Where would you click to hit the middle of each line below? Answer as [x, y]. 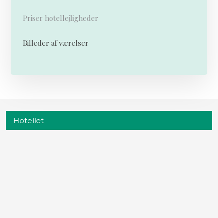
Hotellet [29, 120]
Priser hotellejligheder [60, 18]
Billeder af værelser [55, 43]
